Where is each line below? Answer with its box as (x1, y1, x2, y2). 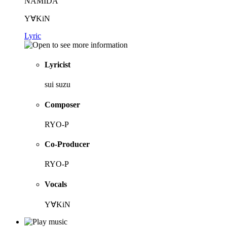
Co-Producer (45, 140, 90, 149)
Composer (45, 100, 80, 109)
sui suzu (45, 80, 70, 89)
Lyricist (45, 60, 70, 69)
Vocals (45, 179, 67, 188)
